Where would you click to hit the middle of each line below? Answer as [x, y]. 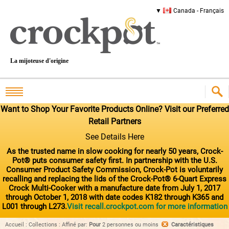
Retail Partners [114, 121]
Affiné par [74, 224]
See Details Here [114, 136]
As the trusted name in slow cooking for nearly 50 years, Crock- [114, 151]
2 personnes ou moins [131, 224]
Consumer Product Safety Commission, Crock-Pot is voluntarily [114, 169]
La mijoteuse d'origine [39, 61]
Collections [43, 224]
